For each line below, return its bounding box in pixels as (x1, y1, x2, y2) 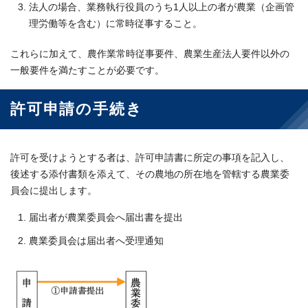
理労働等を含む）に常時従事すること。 (29, 19, 202, 30)
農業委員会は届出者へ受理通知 (29, 236, 164, 247)
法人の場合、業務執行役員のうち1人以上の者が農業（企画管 (29, 2, 294, 13)
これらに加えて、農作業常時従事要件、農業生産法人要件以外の (10, 49, 289, 60)
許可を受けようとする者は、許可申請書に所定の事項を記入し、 (10, 153, 289, 164)
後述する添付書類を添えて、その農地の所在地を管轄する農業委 (10, 169, 289, 180)
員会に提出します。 (10, 186, 97, 197)
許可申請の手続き (10, 100, 143, 118)
